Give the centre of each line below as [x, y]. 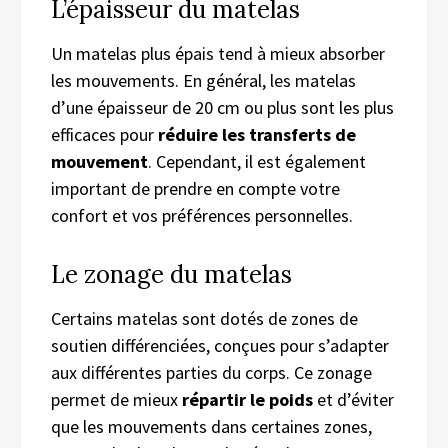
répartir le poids [247, 399]
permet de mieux [116, 399]
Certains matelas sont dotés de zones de [204, 318]
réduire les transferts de [257, 134]
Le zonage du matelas [171, 274]
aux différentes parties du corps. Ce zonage [211, 372]
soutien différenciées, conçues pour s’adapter [220, 345]
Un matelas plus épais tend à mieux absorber [218, 53]
